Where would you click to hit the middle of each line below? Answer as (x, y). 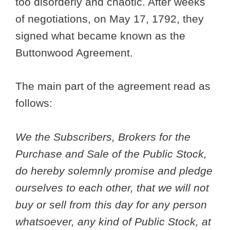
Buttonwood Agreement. (76, 53)
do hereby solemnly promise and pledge (114, 170)
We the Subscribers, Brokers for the (103, 137)
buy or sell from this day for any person (111, 204)
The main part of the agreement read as (113, 86)
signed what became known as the (100, 36)
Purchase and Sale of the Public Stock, (111, 154)
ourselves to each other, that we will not (112, 187)
